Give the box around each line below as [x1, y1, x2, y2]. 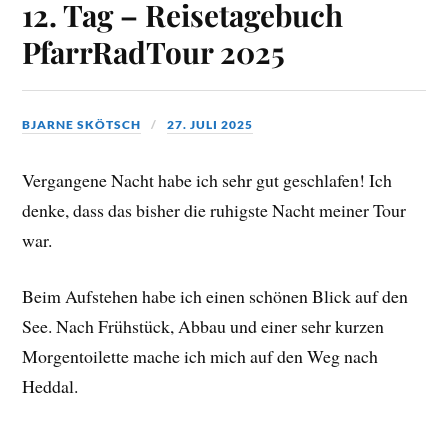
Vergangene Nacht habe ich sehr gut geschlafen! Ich [22, 167, 393, 192]
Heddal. [22, 374, 79, 399]
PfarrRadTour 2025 [22, 32, 286, 72]
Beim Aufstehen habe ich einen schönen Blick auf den [22, 284, 409, 309]
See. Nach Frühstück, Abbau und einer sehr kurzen [22, 314, 385, 339]
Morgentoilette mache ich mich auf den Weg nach [22, 344, 379, 369]
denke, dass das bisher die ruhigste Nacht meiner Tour [22, 197, 407, 222]
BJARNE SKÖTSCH [22, 117, 142, 133]
